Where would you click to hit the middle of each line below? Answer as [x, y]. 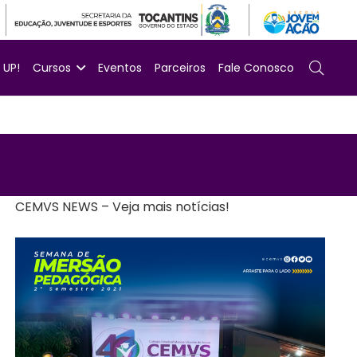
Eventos [120, 68]
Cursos [52, 68]
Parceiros [180, 68]
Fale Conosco [257, 68]
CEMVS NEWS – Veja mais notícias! [122, 207]
